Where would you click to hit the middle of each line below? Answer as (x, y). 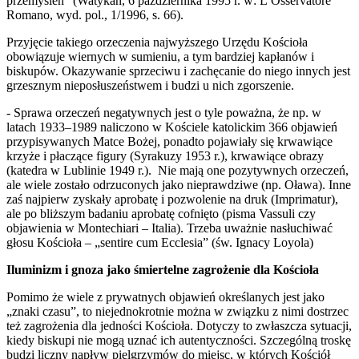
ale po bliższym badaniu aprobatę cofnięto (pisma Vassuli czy (161, 214)
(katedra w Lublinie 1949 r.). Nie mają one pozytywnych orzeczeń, (177, 171)
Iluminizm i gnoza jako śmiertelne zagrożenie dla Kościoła (163, 270)
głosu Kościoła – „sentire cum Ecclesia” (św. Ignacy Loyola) (160, 243)
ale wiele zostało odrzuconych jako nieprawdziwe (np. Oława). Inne (179, 185)
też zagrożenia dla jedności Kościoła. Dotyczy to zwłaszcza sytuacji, (179, 326)
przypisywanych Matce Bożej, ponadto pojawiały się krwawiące (169, 142)
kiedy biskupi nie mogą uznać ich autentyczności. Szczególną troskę (179, 341)
